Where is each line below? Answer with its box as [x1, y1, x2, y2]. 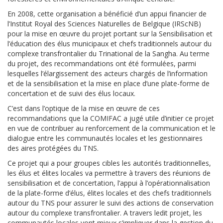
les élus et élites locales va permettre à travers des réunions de [7, 168, 211, 178]
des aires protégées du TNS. [7, 143, 99, 153]
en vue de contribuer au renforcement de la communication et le [7, 123, 216, 133]
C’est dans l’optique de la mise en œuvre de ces [7, 103, 160, 113]
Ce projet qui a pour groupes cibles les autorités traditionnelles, [7, 158, 211, 168]
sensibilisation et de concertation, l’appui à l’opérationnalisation [7, 178, 210, 188]
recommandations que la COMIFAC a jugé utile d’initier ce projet [7, 113, 214, 123]
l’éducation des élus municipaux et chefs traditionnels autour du [7, 38, 212, 48]
